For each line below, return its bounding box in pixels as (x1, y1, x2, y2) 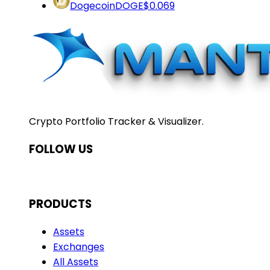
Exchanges (53, 239, 104, 254)
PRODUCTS (29, 195, 92, 212)
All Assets (53, 254, 98, 269)
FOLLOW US (29, 140, 93, 157)
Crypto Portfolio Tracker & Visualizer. (29, 114, 204, 128)
